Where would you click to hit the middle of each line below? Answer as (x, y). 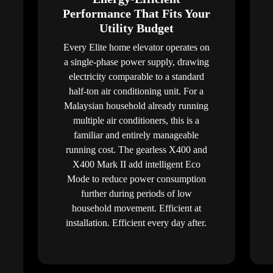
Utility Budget (136, 28)
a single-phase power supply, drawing (136, 62)
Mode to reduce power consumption (136, 179)
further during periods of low (136, 193)
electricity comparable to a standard (136, 76)
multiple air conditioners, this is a (136, 120)
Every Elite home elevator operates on (136, 47)
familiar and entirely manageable (136, 135)
